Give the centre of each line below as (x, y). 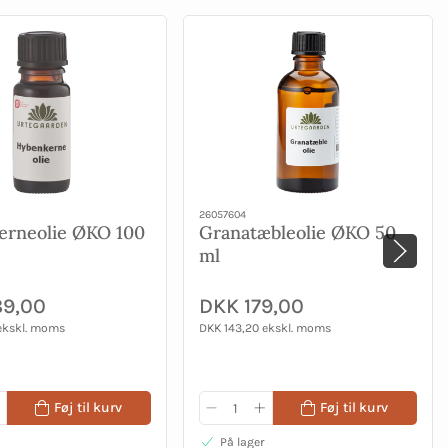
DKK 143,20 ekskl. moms (265, 327)
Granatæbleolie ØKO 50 (297, 233)
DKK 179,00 (251, 305)
